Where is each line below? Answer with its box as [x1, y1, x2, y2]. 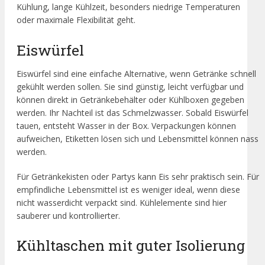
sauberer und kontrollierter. [17, 209, 120, 221]
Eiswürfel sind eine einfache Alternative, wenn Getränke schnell [17, 67, 256, 79]
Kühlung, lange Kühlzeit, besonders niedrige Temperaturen [17, 1, 240, 13]
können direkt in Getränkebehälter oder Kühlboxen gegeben [17, 93, 244, 105]
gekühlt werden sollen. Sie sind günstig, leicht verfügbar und [17, 80, 244, 92]
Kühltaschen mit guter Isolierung [17, 235, 245, 256]
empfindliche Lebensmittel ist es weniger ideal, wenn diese [17, 183, 240, 195]
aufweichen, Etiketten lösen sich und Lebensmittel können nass [17, 132, 258, 144]
